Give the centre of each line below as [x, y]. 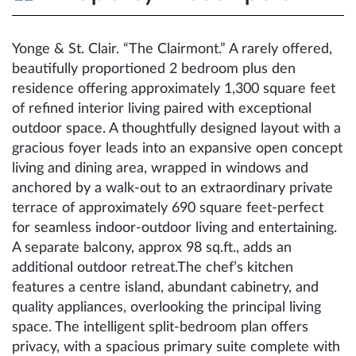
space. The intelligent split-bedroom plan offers [160, 327]
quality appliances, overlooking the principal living [166, 307]
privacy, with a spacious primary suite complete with [176, 347]
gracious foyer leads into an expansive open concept [177, 148]
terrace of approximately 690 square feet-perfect [168, 208]
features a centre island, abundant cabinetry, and [165, 287]
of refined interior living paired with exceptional [162, 108]
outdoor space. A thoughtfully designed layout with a [176, 128]
